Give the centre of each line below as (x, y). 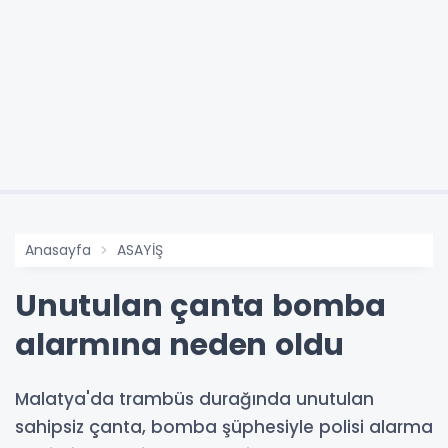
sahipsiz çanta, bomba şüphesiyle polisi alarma (224, 427)
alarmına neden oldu (180, 345)
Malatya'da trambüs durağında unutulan (194, 399)
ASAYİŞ (140, 250)
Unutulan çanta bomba (200, 306)
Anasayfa (58, 250)
